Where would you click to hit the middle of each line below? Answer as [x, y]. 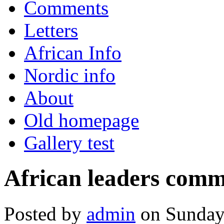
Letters [51, 30]
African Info [73, 52]
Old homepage [81, 120]
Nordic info [70, 75]
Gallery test [69, 142]
